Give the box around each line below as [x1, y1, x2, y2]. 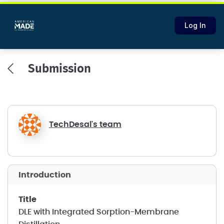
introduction [20, 171, 71, 179]
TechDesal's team [48, 120, 121, 128]
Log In [184, 21, 206, 29]
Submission [28, 63, 91, 75]
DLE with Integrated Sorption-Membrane [18, 208, 179, 216]
